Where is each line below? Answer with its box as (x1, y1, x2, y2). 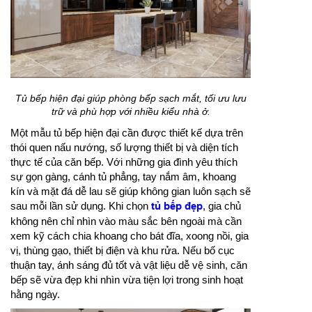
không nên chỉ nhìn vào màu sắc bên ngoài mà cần (10, 215, 242, 228)
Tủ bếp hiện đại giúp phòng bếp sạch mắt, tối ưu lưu (15, 93, 247, 104)
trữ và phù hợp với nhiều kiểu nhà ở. (51, 106, 210, 118)
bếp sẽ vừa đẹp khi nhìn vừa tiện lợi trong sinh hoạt (10, 274, 243, 286)
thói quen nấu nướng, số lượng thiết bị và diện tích (10, 141, 238, 154)
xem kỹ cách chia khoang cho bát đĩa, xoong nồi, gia (10, 230, 249, 242)
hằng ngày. (10, 288, 60, 301)
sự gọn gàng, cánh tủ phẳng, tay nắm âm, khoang (10, 171, 236, 183)
